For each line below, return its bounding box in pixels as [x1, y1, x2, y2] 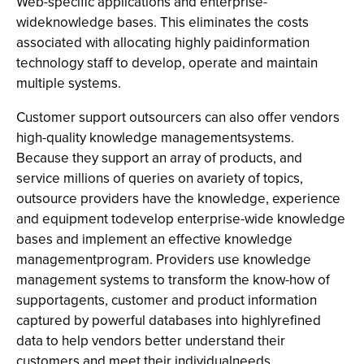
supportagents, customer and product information [16, 290, 317, 310]
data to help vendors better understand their [16, 331, 285, 351]
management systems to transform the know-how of [16, 270, 330, 290]
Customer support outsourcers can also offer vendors [16, 107, 340, 128]
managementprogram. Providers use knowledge [16, 249, 311, 270]
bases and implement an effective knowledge [16, 229, 292, 249]
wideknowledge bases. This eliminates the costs [16, 12, 309, 32]
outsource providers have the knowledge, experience [16, 188, 340, 209]
